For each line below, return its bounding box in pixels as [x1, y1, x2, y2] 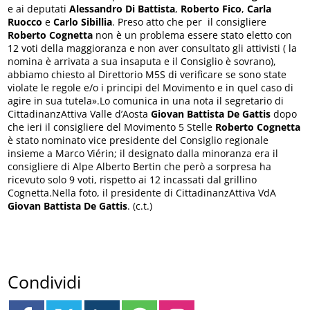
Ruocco [8, 15, 43, 29]
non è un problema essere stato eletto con [93, 28, 293, 42]
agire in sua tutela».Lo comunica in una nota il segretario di [8, 94, 284, 108]
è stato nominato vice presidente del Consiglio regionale [8, 134, 269, 147]
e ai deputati [8, 2, 70, 16]
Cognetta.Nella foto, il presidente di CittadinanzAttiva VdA [8, 186, 277, 200]
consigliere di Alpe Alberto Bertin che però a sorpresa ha [8, 160, 272, 174]
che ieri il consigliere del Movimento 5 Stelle [8, 120, 216, 134]
